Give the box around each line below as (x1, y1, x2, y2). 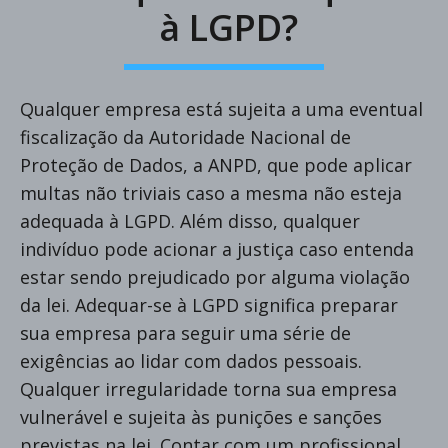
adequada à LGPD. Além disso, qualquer (20, 208, 360, 233)
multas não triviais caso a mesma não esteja (20, 180, 402, 205)
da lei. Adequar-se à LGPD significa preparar (20, 292, 398, 317)
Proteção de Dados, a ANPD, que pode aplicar (20, 152, 412, 177)
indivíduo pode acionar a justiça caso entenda (20, 236, 414, 261)
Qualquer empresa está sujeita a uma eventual (20, 96, 423, 121)
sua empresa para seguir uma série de (20, 320, 351, 345)
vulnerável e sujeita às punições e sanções (20, 404, 382, 429)
